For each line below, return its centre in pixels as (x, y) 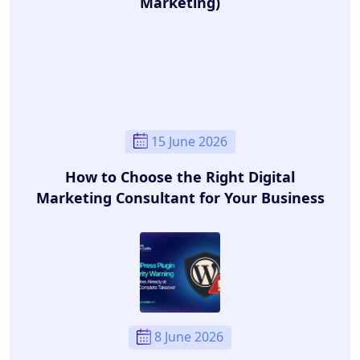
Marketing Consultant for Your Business (180, 198)
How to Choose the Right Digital (180, 177)
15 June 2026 (189, 142)
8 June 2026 (189, 337)
